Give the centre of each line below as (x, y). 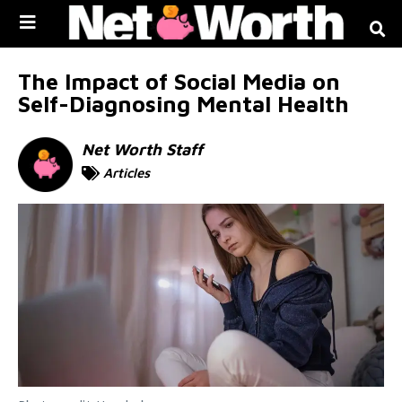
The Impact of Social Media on (179, 81)
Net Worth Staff (143, 149)
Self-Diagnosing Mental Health (184, 103)
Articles (127, 172)
